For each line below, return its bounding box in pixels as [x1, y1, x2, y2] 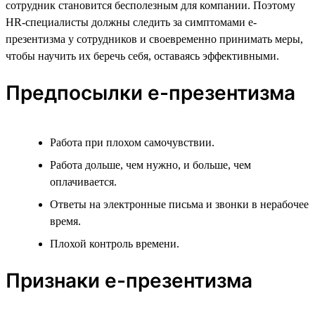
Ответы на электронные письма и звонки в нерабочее [50, 198, 309, 210]
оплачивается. [50, 175, 117, 188]
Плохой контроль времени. [50, 237, 179, 250]
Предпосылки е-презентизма [6, 80, 295, 105]
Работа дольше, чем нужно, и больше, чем [50, 158, 251, 171]
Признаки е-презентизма [6, 268, 252, 292]
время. [50, 214, 81, 227]
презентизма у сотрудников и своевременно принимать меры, [6, 32, 303, 45]
